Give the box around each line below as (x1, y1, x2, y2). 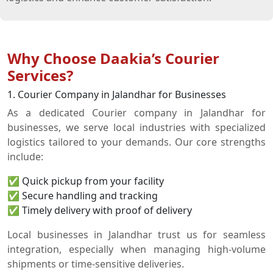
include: (7, 150, 43, 163)
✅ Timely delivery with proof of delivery (7, 204, 192, 217)
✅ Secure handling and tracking (7, 189, 158, 202)
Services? (7, 65, 73, 85)
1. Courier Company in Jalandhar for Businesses (7, 88, 226, 101)
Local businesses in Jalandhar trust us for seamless (7, 228, 266, 241)
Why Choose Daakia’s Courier (7, 48, 219, 68)
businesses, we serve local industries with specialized (7, 121, 266, 134)
